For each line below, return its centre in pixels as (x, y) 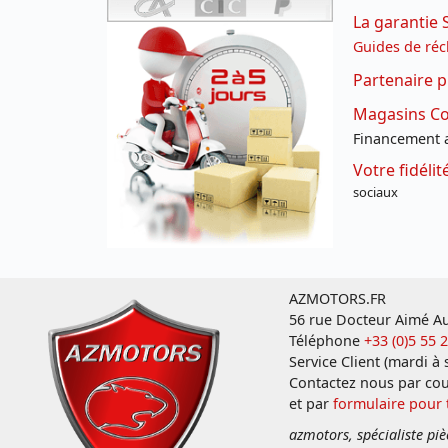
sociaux (375, 191)
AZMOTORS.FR (337, 298)
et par (310, 403)
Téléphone (326, 340)
